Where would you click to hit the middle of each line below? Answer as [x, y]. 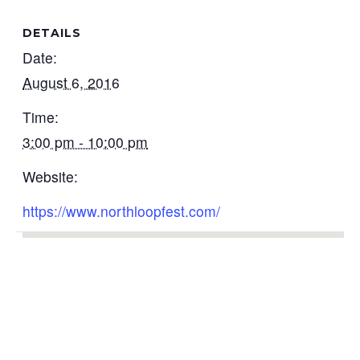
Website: [51, 177]
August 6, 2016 [72, 83]
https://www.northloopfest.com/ [122, 211]
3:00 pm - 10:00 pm [86, 142]
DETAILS [52, 33]
